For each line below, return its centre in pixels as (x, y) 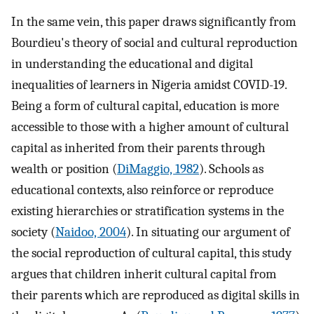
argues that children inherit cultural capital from (144, 274)
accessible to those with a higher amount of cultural (150, 127)
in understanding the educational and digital (132, 64)
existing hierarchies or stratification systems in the (148, 211)
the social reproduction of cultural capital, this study (151, 253)
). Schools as (231, 169)
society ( (33, 232)
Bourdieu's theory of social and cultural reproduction (155, 43)
